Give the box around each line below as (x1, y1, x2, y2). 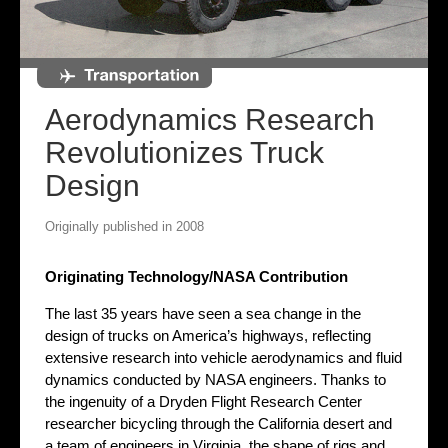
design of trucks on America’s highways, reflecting (45, 327, 371, 345)
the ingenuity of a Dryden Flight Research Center (45, 393, 362, 411)
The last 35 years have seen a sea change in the (45, 305, 361, 323)
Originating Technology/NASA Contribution (45, 268, 348, 286)
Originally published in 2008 (45, 219, 204, 235)
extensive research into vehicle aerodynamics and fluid (45, 349, 402, 367)
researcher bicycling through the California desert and (45, 415, 392, 433)
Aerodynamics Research (45, 103, 375, 137)
